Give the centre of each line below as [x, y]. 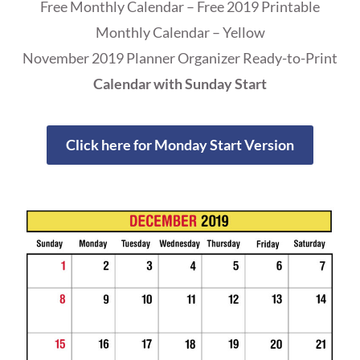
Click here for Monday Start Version [180, 145]
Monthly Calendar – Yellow [180, 33]
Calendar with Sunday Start [180, 84]
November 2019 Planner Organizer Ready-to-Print [180, 58]
